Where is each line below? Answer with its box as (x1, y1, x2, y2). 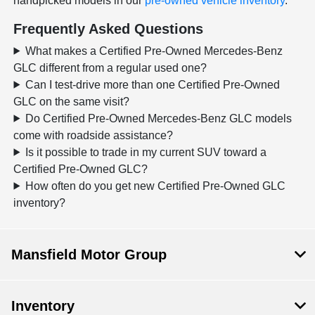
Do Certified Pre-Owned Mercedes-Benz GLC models (25, 112, 292, 124)
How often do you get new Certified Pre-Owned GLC (25, 179, 286, 192)
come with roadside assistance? (13, 129, 174, 141)
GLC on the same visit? (13, 95, 130, 108)
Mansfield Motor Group (11, 246, 167, 262)
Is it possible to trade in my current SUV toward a (25, 146, 267, 158)
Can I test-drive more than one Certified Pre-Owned (25, 78, 281, 91)
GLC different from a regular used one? (13, 61, 207, 74)
